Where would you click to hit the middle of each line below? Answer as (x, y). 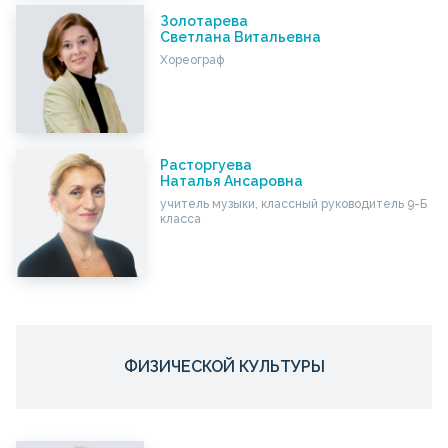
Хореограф (191, 59)
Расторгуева (205, 164)
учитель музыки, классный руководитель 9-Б (293, 203)
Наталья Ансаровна (231, 180)
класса (180, 218)
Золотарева (203, 20)
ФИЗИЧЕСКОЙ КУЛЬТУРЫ (224, 366)
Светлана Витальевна (240, 36)
